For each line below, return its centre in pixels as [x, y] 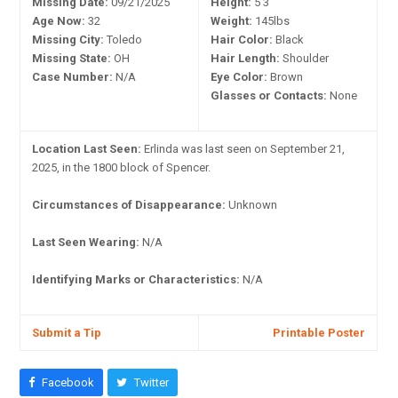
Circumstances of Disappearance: [129, 204]
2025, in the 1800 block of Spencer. [122, 167]
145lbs [271, 20]
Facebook [68, 382]
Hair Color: [242, 39]
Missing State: [72, 58]
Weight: [232, 20]
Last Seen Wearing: [86, 242]
